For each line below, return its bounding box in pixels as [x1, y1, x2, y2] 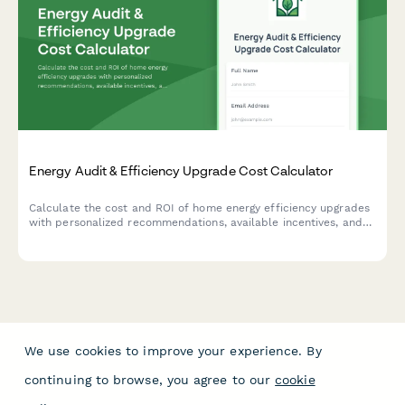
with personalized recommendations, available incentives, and [29, 216, 363, 230]
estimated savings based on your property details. [29, 231, 297, 244]
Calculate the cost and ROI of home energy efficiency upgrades [29, 202, 370, 215]
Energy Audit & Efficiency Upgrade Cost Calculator [29, 163, 333, 178]
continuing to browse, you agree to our [24, 372, 271, 387]
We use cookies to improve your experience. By [24, 344, 322, 358]
